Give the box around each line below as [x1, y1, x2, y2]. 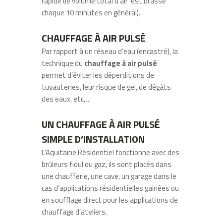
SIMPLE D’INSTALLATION [42, 131, 145, 147]
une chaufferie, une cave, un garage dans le [42, 170, 176, 182]
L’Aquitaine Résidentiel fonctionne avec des [42, 146, 179, 158]
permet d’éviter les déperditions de [42, 69, 154, 81]
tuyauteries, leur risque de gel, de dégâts [42, 81, 171, 93]
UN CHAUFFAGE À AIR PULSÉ [42, 116, 160, 132]
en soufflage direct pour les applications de [42, 194, 178, 206]
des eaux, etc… [42, 93, 89, 105]
